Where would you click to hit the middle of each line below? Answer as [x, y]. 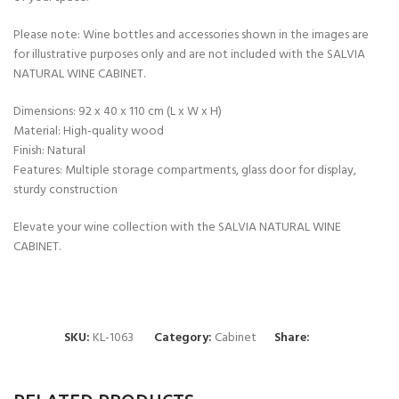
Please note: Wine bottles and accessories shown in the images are [191, 36]
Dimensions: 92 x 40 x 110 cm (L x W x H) [118, 112]
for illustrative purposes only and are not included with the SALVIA [190, 55]
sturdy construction [66, 191]
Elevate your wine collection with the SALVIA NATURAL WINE [178, 228]
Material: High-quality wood [89, 132]
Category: [183, 338]
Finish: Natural [50, 151]
